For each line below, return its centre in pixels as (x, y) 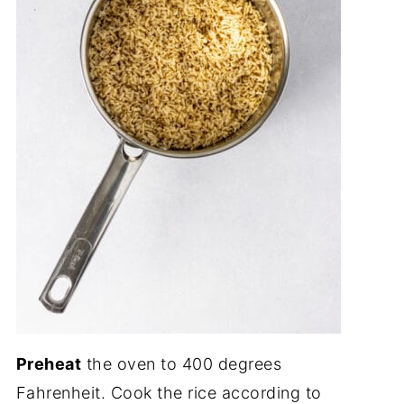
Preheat (49, 363)
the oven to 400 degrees (182, 363)
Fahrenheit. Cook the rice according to (169, 392)
